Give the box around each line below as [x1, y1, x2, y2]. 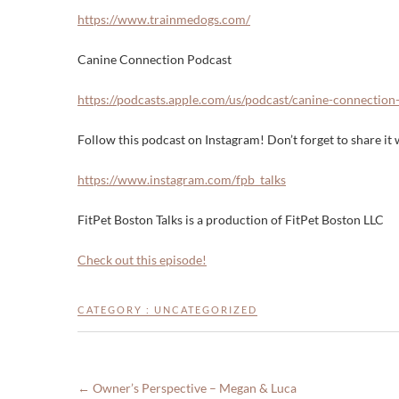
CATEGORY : [77, 304, 154, 316]
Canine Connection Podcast [77, 52, 232, 68]
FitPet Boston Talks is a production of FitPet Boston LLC [77, 212, 384, 228]
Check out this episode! [77, 252, 207, 268]
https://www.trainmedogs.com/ [77, 12, 250, 28]
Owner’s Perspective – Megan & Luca [90, 380, 297, 396]
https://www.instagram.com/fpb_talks [77, 172, 286, 188]
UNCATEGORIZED [154, 304, 257, 316]
